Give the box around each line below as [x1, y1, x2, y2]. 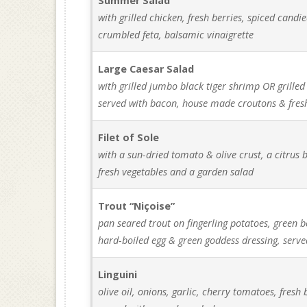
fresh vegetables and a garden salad [98, 165, 254, 178]
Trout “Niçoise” [98, 199, 175, 212]
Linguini [98, 268, 138, 281]
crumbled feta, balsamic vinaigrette [98, 28, 254, 41]
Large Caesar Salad [98, 62, 195, 75]
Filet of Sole [98, 131, 160, 144]
